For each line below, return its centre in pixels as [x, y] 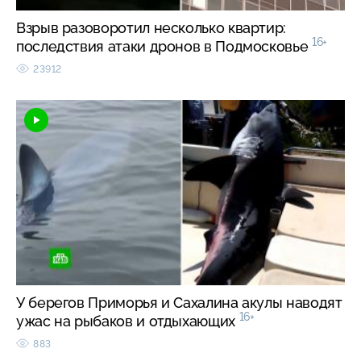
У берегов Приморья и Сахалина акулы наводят [179, 302]
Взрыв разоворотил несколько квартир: [151, 27]
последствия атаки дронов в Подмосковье [164, 46]
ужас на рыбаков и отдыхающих [128, 321]
